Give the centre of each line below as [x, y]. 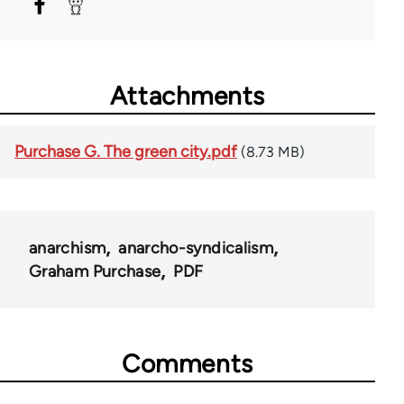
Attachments [188, 95]
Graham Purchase [95, 271]
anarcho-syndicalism [196, 248]
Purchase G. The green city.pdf [126, 151]
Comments [188, 363]
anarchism [68, 248]
